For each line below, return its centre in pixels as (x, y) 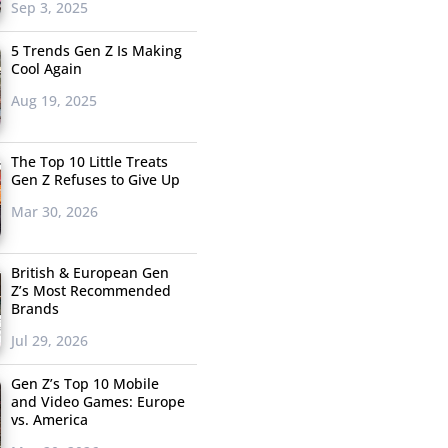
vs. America (49, 420)
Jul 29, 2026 (49, 341)
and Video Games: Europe (97, 402)
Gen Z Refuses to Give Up (95, 180)
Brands (34, 309)
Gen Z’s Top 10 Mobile (84, 384)
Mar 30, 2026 (54, 212)
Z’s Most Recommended (90, 291)
